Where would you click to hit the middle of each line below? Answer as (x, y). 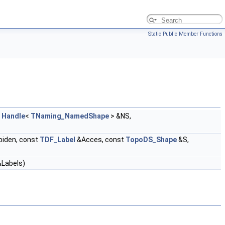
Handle (13, 116)
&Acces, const (100, 140)
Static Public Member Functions (185, 34)
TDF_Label (58, 140)
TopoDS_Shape (151, 140)
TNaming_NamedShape (70, 116)
